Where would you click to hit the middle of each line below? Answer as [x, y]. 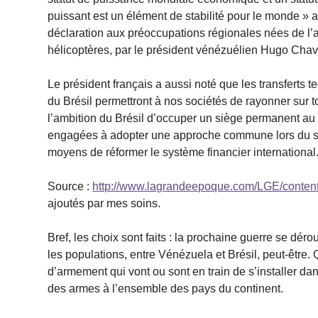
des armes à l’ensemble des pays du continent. [166, 288]
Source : [70, 186]
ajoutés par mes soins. [104, 203]
